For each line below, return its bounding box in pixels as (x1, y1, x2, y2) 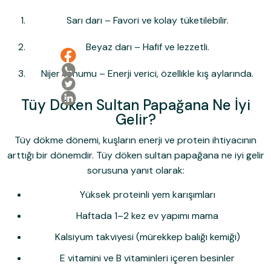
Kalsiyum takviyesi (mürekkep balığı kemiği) (54, 230, 240, 244)
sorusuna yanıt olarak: (87, 164, 184, 177)
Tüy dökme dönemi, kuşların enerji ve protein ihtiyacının (15, 134, 256, 147)
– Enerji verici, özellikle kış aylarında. (97, 67, 253, 80)
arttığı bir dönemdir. (7, 149, 96, 162)
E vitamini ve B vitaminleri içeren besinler (60, 252, 235, 265)
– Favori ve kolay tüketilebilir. (102, 14, 229, 27)
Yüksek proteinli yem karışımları (79, 188, 215, 201)
